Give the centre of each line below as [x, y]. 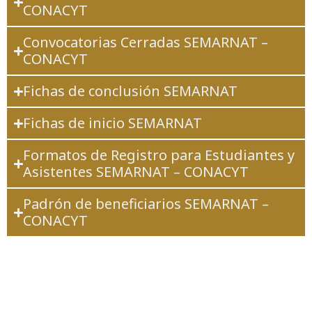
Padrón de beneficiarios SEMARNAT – [146, 204]
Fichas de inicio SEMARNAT [113, 123]
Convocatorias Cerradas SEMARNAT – [146, 42]
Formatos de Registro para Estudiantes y [159, 155]
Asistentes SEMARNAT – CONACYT [136, 172]
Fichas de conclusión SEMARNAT [131, 91]
